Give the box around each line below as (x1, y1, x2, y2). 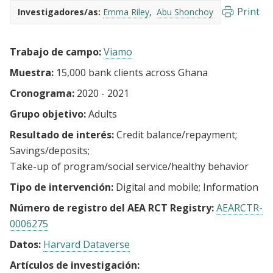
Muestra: (10, 66, 54, 79)
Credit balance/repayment (116, 128, 235, 141)
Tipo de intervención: (10, 180, 113, 194)
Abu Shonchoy (157, 6, 213, 18)
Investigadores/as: (18, 6, 101, 18)
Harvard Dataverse (43, 238, 130, 251)
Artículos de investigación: (10, 258, 140, 272)
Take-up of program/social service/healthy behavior (10, 160, 249, 173)
